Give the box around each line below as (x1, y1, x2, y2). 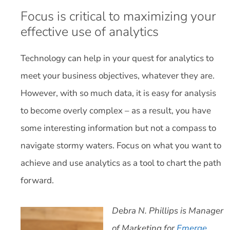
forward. (21, 174, 56, 186)
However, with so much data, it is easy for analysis (21, 87, 216, 99)
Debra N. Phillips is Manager (112, 205, 223, 217)
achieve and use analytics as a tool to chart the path (21, 157, 221, 169)
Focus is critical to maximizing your (21, 7, 216, 25)
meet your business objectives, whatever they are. (21, 69, 215, 82)
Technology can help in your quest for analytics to (21, 52, 214, 64)
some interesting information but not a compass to (21, 122, 216, 134)
